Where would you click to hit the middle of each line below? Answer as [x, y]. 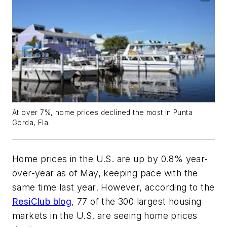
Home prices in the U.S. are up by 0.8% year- [110, 159]
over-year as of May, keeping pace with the [105, 173]
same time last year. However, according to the [113, 187]
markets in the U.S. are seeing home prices [105, 215]
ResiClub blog [42, 201]
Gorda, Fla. [32, 122]
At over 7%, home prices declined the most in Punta [102, 112]
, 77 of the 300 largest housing [137, 201]
